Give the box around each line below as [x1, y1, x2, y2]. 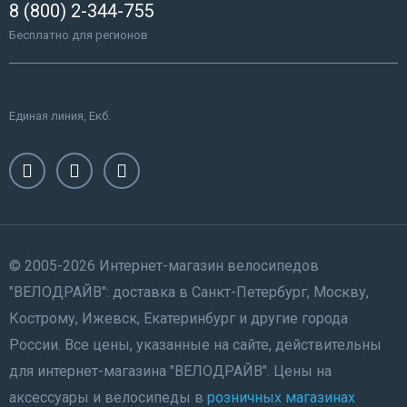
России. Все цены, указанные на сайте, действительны [9, 335, 382, 353]
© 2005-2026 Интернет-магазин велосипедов [9, 256, 319, 274]
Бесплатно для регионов [9, 27, 148, 42]
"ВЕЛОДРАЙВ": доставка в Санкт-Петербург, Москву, [9, 283, 369, 301]
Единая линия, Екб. [9, 108, 111, 123]
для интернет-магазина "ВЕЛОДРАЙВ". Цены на [9, 362, 332, 380]
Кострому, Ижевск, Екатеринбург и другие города [9, 309, 348, 327]
